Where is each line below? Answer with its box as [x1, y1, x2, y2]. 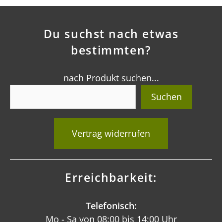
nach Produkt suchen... [63, 72, 159, 84]
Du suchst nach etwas [43, 26, 179, 42]
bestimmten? [71, 42, 151, 58]
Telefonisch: [85, 199, 137, 212]
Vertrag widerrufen [72, 127, 150, 140]
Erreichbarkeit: [65, 170, 157, 186]
